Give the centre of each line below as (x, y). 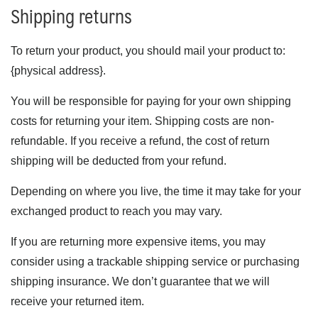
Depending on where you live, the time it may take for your (156, 191)
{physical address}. (58, 71)
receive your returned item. (77, 301)
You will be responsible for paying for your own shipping (151, 101)
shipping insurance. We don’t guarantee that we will (140, 281)
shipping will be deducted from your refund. (119, 161)
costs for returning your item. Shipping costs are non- (142, 121)
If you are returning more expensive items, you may (138, 242)
